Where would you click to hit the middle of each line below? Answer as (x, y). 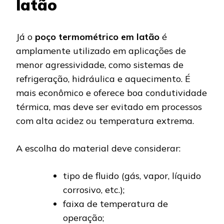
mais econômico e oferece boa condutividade (111, 92)
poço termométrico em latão (97, 36)
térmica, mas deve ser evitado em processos (109, 106)
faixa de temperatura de (115, 203)
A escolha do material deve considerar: (98, 148)
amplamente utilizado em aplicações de (101, 50)
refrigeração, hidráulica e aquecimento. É (103, 78)
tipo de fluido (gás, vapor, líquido (132, 175)
